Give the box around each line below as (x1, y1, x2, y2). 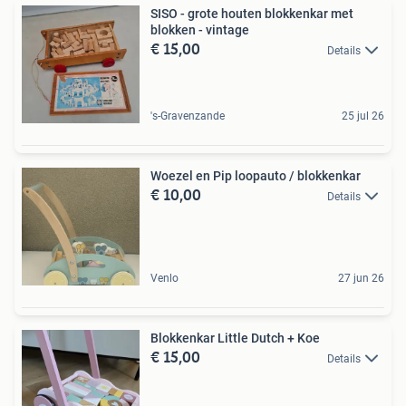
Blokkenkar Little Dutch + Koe (150, 331, 320, 346)
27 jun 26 (338, 272, 384, 285)
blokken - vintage (150, 23, 249, 38)
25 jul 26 (342, 110, 384, 123)
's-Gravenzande (150, 110, 225, 123)
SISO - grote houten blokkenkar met (150, 6, 353, 22)
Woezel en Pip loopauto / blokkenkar (150, 169, 361, 184)
